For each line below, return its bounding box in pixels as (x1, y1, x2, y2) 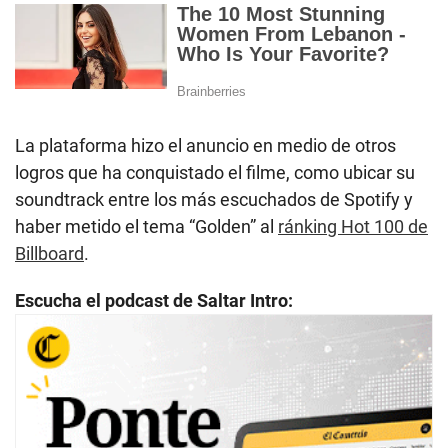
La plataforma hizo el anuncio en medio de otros (15, 134, 396, 156)
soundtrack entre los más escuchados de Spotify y (15, 188, 413, 210)
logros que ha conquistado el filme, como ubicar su (15, 161, 415, 183)
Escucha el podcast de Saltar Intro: (15, 289, 293, 311)
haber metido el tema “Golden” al (15, 215, 278, 237)
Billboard (15, 242, 84, 264)
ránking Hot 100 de (278, 215, 428, 237)
